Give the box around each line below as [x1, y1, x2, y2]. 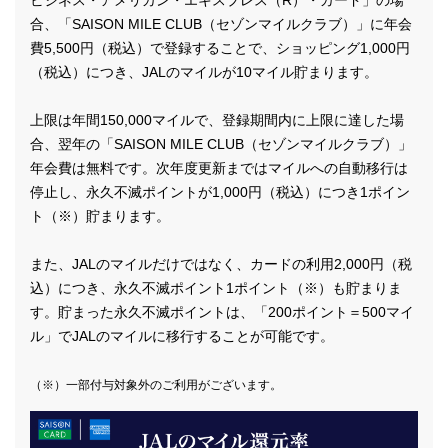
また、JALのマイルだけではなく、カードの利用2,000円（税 [30, 256, 412, 273]
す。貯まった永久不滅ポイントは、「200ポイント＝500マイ [30, 304, 414, 321]
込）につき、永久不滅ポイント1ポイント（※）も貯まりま [30, 280, 402, 297]
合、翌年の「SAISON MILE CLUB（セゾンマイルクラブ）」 [30, 136, 412, 153]
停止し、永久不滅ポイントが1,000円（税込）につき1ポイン [30, 184, 410, 201]
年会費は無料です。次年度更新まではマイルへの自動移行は [30, 160, 408, 177]
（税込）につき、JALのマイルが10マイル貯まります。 [30, 64, 378, 81]
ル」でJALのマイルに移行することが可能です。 [30, 328, 334, 345]
